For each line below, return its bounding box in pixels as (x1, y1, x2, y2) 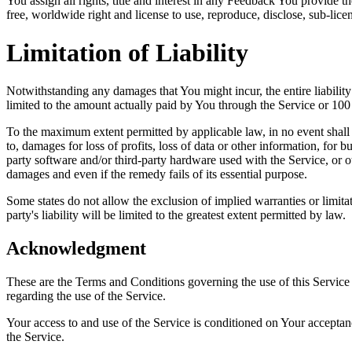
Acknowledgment (6, 238, 146, 259)
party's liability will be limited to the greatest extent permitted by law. (6, 208, 346, 222)
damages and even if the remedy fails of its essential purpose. (6, 167, 307, 181)
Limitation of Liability (6, 38, 248, 67)
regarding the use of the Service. (6, 289, 166, 303)
